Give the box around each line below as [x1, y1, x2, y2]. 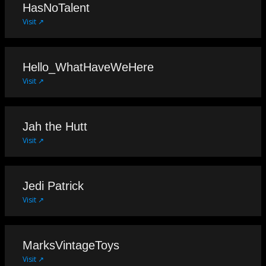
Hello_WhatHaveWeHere [23, 60, 154, 74]
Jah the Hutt [23, 119, 87, 133]
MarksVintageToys [23, 238, 119, 252]
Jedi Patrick [23, 179, 84, 192]
